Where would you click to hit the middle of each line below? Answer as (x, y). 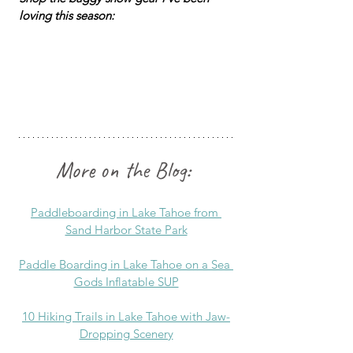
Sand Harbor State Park (126, 229)
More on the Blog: (123, 169)
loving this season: (67, 16)
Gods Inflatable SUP (126, 281)
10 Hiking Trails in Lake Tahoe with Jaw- (126, 316)
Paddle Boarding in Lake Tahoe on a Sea (126, 264)
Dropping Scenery (126, 333)
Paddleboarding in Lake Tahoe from (126, 212)
